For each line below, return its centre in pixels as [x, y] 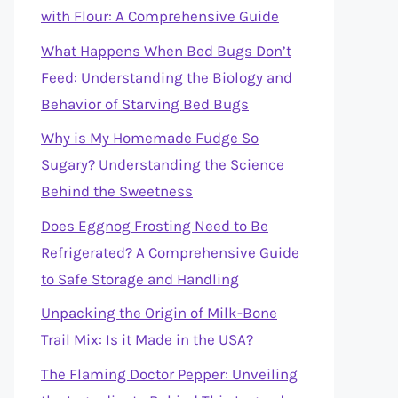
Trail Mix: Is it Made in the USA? [147, 339]
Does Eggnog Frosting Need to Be [155, 225]
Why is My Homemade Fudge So [150, 138]
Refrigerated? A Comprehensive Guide [170, 252]
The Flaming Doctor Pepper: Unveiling [169, 374]
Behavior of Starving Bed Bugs [145, 103]
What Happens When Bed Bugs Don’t [166, 50]
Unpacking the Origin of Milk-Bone [159, 313]
